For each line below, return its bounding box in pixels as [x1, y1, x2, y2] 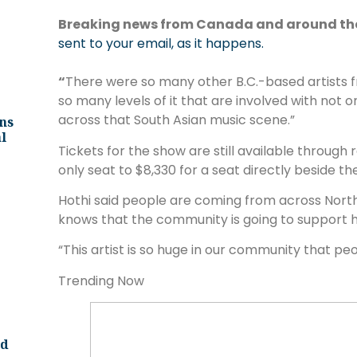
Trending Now [58, 271, 144, 290]
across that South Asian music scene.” [58, 111, 295, 130]
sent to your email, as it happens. [58, 34, 264, 53]
